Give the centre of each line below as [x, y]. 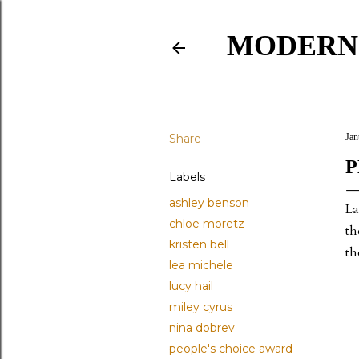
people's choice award [231, 349]
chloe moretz [207, 224]
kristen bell [199, 244]
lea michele [201, 265]
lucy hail [191, 286]
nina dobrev [202, 328]
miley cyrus [201, 307]
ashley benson [209, 203]
